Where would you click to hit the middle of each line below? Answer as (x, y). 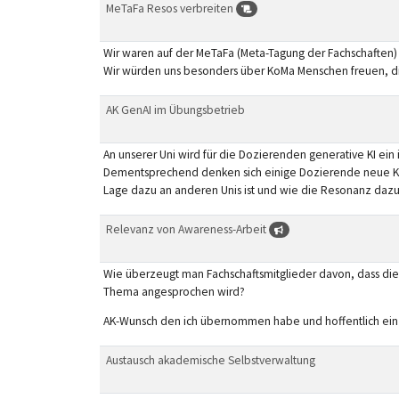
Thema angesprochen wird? (174, 291)
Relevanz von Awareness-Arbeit (187, 229)
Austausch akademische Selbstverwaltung (210, 360)
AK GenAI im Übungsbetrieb (175, 110)
